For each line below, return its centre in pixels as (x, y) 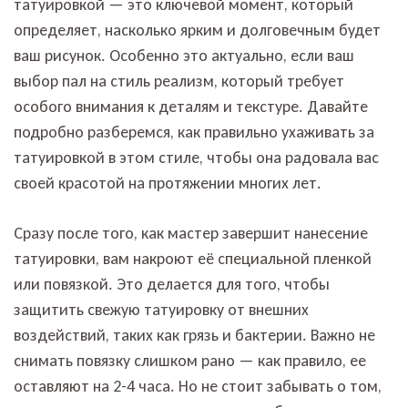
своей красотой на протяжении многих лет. (168, 183)
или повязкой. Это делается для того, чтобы (172, 284)
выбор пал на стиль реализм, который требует (179, 81)
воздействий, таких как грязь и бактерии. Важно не (194, 335)
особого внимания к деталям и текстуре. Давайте (191, 106)
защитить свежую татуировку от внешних (161, 309)
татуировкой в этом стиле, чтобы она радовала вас (196, 157)
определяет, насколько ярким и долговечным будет (197, 30)
